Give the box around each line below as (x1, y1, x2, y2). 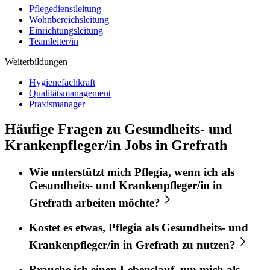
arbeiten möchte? (72, 196, 160, 210)
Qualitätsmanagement (29, 87, 111, 98)
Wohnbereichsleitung (29, 14, 109, 25)
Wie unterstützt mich (29, 166, 134, 179)
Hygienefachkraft (29, 77, 95, 87)
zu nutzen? (179, 239, 236, 252)
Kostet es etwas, (29, 221, 108, 234)
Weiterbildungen (5, 56, 67, 67)
